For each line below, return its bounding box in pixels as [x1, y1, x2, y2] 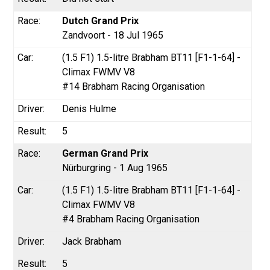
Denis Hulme [62, 102, 117, 115]
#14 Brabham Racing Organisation [62, 80, 206, 92]
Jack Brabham [62, 235, 122, 247]
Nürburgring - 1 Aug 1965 [62, 162, 168, 174]
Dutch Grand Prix [62, 14, 139, 27]
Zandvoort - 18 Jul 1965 [62, 29, 164, 41]
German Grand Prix [62, 147, 149, 159]
